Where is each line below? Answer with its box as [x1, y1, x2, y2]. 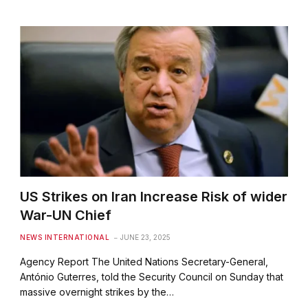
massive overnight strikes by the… [20, 285, 175, 298]
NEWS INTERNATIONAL [20, 232, 110, 241]
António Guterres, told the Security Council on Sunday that [20, 270, 284, 283]
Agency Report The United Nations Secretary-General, [20, 255, 269, 267]
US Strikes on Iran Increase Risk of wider [20, 188, 288, 205]
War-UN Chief [20, 206, 115, 223]
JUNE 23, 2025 [120, 232, 171, 241]
